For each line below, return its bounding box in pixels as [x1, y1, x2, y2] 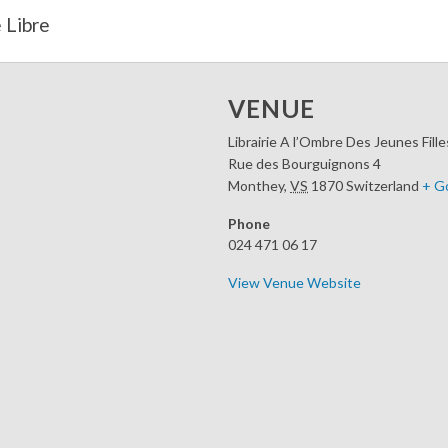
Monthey [228, 176, 284, 194]
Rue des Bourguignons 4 [228, 154, 381, 172]
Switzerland [346, 176, 419, 194]
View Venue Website [228, 273, 361, 291]
